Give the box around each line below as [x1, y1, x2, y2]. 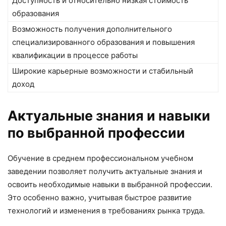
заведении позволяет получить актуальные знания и [8, 166, 202, 176]
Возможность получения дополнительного [12, 24, 172, 34]
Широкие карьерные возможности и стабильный [12, 66, 193, 76]
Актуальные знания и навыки [8, 107, 210, 124]
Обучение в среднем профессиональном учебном [8, 153, 193, 163]
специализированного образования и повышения [12, 37, 195, 47]
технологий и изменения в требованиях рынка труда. [8, 206, 205, 215]
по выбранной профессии [8, 125, 185, 141]
